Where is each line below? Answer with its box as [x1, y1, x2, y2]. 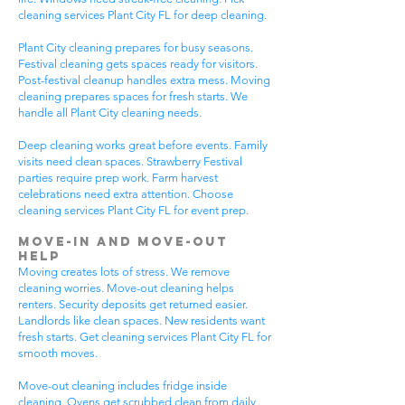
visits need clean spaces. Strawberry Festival [18, 155, 242, 168]
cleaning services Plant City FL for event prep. [18, 203, 249, 217]
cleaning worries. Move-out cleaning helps [18, 281, 234, 295]
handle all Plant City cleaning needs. [18, 106, 202, 119]
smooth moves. [18, 346, 98, 360]
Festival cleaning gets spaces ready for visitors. [18, 57, 258, 71]
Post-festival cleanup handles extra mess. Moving [18, 73, 270, 87]
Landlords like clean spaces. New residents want [18, 314, 265, 327]
